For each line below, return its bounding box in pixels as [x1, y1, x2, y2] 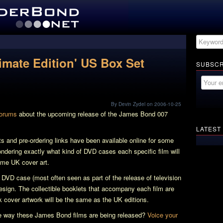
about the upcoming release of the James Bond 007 [17, 109, 168, 118]
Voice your [147, 210, 178, 220]
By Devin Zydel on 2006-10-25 [111, 101, 181, 108]
